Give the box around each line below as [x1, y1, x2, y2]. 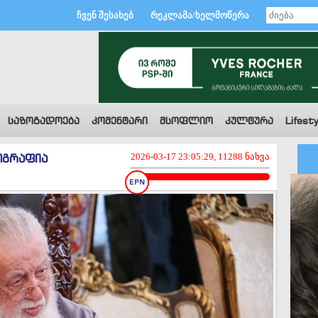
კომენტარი [92, 114, 148, 127]
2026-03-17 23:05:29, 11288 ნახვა [131, 151, 270, 162]
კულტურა [225, 114, 273, 127]
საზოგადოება [8, 114, 79, 127]
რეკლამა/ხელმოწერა [150, 10, 249, 21]
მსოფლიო [160, 114, 213, 127]
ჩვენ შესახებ [77, 10, 133, 21]
